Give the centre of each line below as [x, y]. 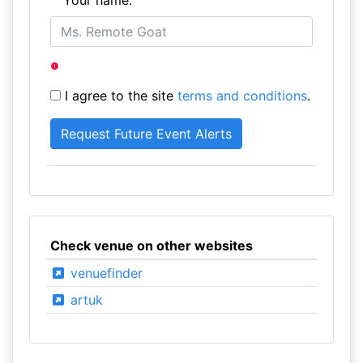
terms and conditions [242, 96]
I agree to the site [119, 96]
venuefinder [104, 273]
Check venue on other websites [151, 246]
